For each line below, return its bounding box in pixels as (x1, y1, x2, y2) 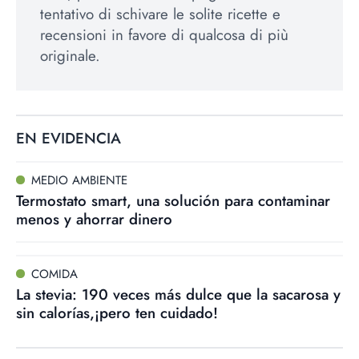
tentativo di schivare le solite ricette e (40, 3, 280, 25)
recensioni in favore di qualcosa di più (40, 24, 288, 46)
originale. (40, 45, 100, 67)
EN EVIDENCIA (16, 127, 121, 149)
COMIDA (30, 265, 78, 284)
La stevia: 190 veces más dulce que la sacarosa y (16, 284, 341, 305)
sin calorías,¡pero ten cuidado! (16, 302, 218, 324)
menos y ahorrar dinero (16, 208, 172, 230)
